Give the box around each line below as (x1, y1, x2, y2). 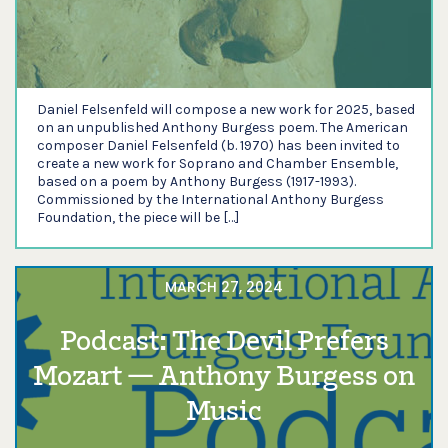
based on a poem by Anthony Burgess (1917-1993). (37, 173, 356, 190)
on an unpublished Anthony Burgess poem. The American (37, 119, 408, 136)
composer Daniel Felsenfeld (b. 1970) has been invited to (37, 137, 400, 154)
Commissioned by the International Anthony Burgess (37, 191, 384, 208)
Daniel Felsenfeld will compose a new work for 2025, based (37, 101, 415, 118)
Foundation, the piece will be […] (37, 209, 239, 226)
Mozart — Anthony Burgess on (33, 365, 415, 392)
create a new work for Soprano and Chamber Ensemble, (37, 155, 398, 172)
